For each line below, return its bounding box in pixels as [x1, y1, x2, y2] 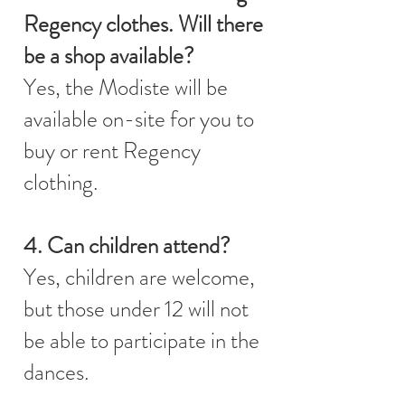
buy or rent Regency [24, 134, 201, 167]
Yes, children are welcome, [24, 260, 255, 294]
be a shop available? [24, 39, 194, 72]
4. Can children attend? [24, 229, 231, 262]
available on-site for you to [24, 102, 254, 136]
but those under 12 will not [24, 292, 249, 325]
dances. [24, 355, 89, 389]
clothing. [24, 165, 99, 199]
